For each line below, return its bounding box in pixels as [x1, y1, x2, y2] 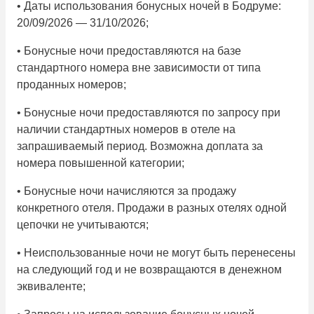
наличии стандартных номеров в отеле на [17, 123, 235, 136]
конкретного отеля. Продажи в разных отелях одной [17, 202, 287, 214]
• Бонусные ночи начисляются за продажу [17, 185, 236, 198]
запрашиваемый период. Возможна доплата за [17, 140, 263, 153]
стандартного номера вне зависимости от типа [17, 62, 261, 74]
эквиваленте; [17, 280, 86, 293]
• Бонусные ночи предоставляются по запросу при [17, 107, 280, 119]
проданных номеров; [17, 78, 126, 91]
